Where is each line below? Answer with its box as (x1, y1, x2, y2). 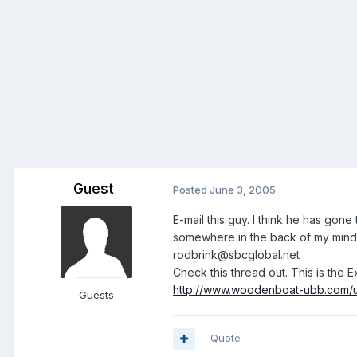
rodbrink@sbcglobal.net (173, 248, 300, 262)
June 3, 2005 (210, 183, 276, 197)
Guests (79, 288, 114, 302)
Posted (173, 183, 210, 197)
